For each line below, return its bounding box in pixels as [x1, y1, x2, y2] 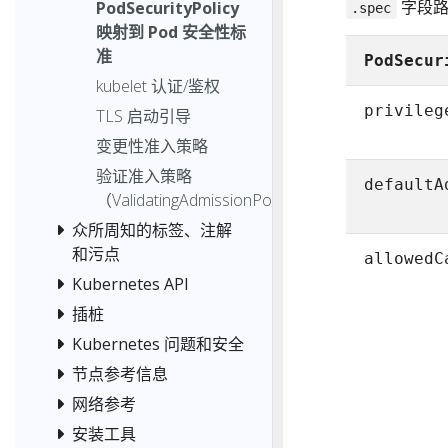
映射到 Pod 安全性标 [96, 20, 246, 43]
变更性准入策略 [96, 134, 208, 157]
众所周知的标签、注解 [72, 218, 232, 241]
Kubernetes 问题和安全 [72, 332, 244, 355]
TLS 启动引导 [96, 104, 191, 127]
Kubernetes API [72, 272, 189, 295]
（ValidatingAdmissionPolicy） [96, 188, 309, 211]
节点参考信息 [72, 362, 168, 385]
